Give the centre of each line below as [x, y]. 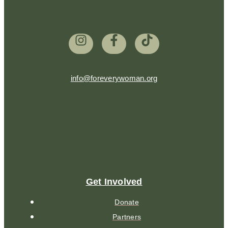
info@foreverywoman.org [114, 79]
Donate [127, 202]
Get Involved [114, 182]
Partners [127, 217]
